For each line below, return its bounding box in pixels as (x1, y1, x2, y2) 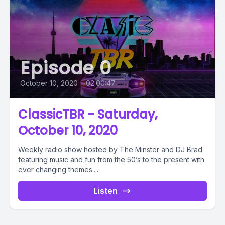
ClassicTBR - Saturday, (18, 105, 157, 123)
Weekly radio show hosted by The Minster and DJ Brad (18, 145, 202, 154)
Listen (93, 185, 118, 196)
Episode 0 (20, 55, 112, 81)
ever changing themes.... (18, 165, 98, 174)
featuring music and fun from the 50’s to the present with (18, 155, 204, 164)
